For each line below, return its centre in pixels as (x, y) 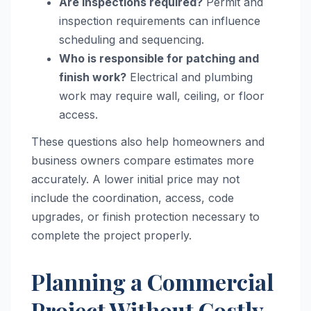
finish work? (93, 77)
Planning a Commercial (152, 282)
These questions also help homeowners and (148, 142)
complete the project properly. (111, 236)
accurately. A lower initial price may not (135, 179)
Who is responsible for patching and (159, 58)
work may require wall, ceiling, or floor (162, 95)
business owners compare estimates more (143, 161)
